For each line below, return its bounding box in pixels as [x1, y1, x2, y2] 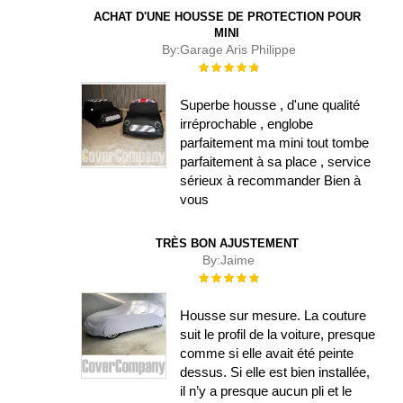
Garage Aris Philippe [179, 42, 296, 58]
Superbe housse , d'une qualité [180, 97, 361, 113]
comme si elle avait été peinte [180, 345, 354, 362]
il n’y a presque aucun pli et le [180, 383, 353, 399]
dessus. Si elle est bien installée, [180, 364, 371, 381]
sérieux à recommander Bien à [180, 173, 362, 189]
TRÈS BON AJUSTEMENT [155, 237, 299, 251]
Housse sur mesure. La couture [180, 308, 367, 324]
